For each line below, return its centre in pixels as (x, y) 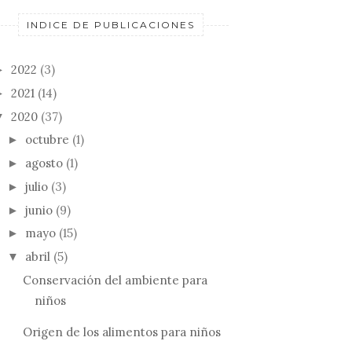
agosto (46, 163)
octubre (49, 140)
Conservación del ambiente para (115, 280)
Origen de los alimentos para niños (121, 332)
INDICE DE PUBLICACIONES (111, 25)
